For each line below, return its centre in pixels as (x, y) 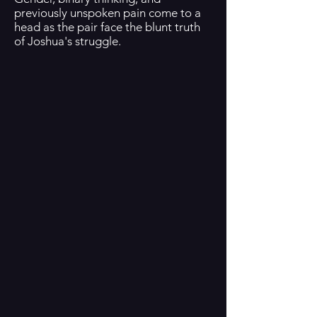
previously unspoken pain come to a (108, 13)
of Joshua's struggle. (68, 41)
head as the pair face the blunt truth (107, 27)
